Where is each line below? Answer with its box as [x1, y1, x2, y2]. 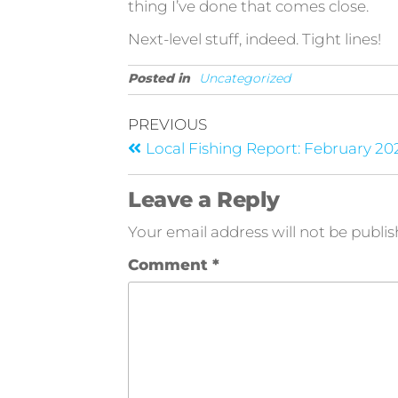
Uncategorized [199, 69, 291, 86]
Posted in [128, 69, 191, 86]
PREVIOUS [128, 115, 208, 133]
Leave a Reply [128, 186, 281, 212]
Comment [128, 255, 213, 274]
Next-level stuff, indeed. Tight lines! [128, 29, 382, 48]
